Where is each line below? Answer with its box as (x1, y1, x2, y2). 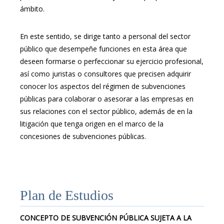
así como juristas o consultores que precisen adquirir (20, 69, 191, 79)
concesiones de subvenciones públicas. (20, 131, 146, 141)
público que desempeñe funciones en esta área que (20, 44, 187, 54)
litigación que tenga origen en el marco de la (20, 119, 163, 129)
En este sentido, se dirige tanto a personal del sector (20, 31, 190, 41)
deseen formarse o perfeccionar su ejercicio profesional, (20, 56, 203, 66)
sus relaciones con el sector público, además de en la (20, 106, 192, 116)
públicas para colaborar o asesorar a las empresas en (20, 94, 193, 104)
